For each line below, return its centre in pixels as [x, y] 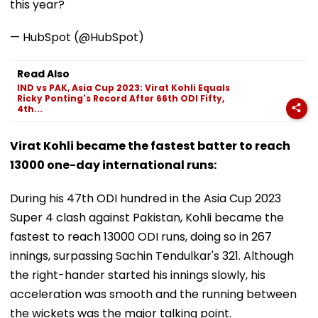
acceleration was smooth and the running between [153, 294]
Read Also [43, 73]
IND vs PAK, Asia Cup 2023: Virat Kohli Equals [124, 87]
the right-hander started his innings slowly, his [138, 275]
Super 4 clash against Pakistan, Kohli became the [147, 217]
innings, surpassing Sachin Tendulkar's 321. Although [152, 256]
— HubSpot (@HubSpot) [77, 37]
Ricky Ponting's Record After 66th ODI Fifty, [121, 98]
